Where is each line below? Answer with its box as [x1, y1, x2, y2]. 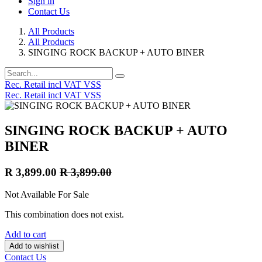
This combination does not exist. [5, 209, 124, 220]
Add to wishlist [9, 242, 59, 251]
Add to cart [5, 229, 46, 240]
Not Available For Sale [5, 189, 89, 200]
